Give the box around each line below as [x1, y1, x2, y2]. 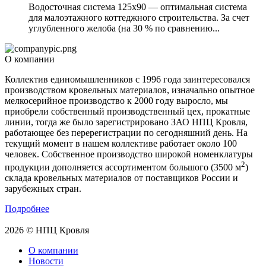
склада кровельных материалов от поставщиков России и [5, 173, 238, 183]
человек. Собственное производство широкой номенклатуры [5, 149, 253, 160]
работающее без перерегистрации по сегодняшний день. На [5, 128, 248, 138]
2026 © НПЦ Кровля [5, 225, 89, 236]
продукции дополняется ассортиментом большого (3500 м [5, 162, 241, 173]
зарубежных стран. [5, 183, 81, 194]
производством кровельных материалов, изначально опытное [5, 85, 255, 96]
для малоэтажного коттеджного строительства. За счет [28, 12, 249, 23]
